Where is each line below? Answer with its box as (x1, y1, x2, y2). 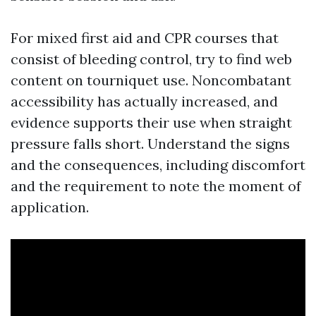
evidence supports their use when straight (11, 114, 292, 131)
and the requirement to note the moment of (11, 177, 301, 195)
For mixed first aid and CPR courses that (11, 29, 279, 47)
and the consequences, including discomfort (11, 156, 305, 174)
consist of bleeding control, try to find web (11, 50, 292, 68)
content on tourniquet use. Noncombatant (11, 71, 291, 89)
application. (11, 198, 89, 216)
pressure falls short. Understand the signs (11, 135, 290, 152)
